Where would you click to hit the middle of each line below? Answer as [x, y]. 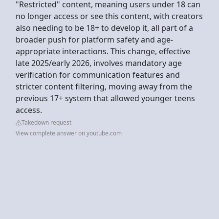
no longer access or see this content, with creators [109, 16]
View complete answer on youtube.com [69, 133]
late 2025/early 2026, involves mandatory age [99, 63]
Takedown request [46, 122]
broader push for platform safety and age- [94, 39]
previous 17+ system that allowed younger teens [105, 98]
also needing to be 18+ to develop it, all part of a [104, 28]
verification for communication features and [98, 75]
